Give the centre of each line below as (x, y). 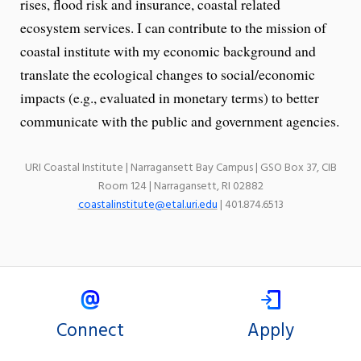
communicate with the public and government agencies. (180, 120)
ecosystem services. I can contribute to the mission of (173, 27)
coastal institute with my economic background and (168, 50)
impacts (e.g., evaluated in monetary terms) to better (170, 97)
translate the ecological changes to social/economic (168, 74)
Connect (90, 331)
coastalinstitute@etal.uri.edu (147, 205)
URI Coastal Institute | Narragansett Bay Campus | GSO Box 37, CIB (180, 168)
